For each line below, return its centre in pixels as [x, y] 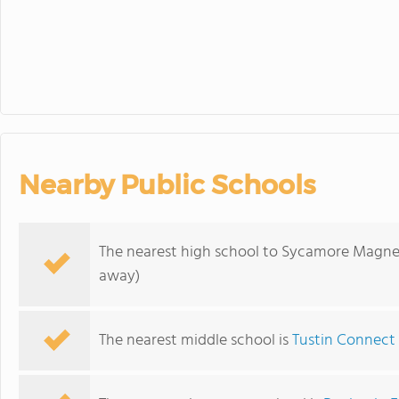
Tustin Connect [344, 341]
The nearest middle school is [195, 341]
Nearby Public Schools [167, 185]
